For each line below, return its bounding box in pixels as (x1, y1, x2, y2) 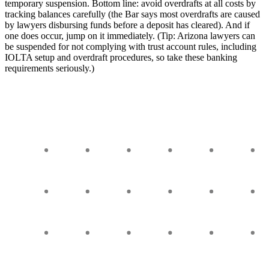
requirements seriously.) (5, 62, 94, 73)
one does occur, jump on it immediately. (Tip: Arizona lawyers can (5, 30, 255, 41)
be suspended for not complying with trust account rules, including (5, 41, 256, 52)
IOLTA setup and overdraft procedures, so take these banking (5, 52, 237, 62)
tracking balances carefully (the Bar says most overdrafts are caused (5, 8, 260, 19)
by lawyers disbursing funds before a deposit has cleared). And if (5, 19, 250, 30)
